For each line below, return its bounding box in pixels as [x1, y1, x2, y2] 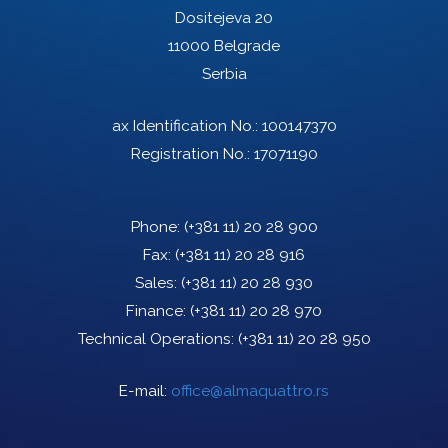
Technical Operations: [77, 330, 238, 349]
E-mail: [119, 382, 171, 401]
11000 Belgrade [168, 37, 280, 56]
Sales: [135, 274, 181, 293]
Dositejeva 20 [175, 9, 273, 28]
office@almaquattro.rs [171, 382, 329, 401]
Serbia [201, 65, 247, 84]
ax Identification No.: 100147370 [111, 117, 337, 136]
